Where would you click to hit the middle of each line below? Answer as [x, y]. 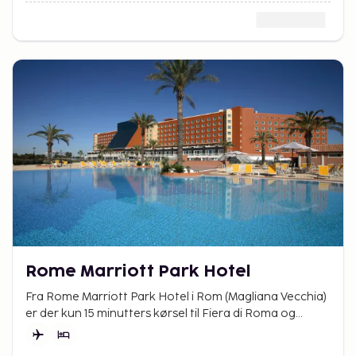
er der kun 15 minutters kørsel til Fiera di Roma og [161, 313]
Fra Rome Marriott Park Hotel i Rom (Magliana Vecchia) [176, 296]
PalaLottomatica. [73, 330]
